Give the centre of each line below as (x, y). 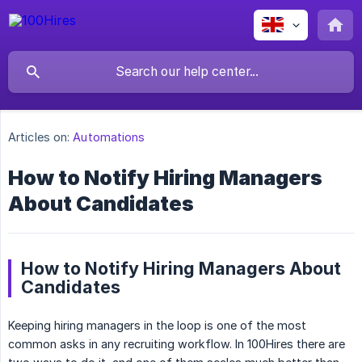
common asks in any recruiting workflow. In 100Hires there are (177, 344)
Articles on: (39, 137)
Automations (109, 137)
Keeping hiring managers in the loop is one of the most (157, 326)
